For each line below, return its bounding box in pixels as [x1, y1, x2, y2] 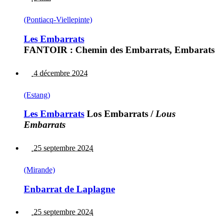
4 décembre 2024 [32, 68, 88, 77]
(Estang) [24, 90, 50, 99]
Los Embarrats [84, 109, 148, 119]
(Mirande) [24, 165, 55, 174]
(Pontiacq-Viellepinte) [24, 15, 92, 24]
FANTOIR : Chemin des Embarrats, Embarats [24, 44, 215, 55]
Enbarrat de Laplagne [24, 183, 115, 194]
